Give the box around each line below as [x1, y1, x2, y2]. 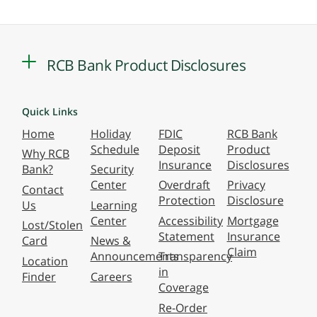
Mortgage [226, 212, 279, 229]
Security [90, 161, 134, 178]
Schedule [90, 142, 139, 157]
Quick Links [22, 104, 78, 118]
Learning [90, 197, 137, 213]
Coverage [158, 279, 209, 296]
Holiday [90, 126, 131, 142]
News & [90, 233, 131, 249]
